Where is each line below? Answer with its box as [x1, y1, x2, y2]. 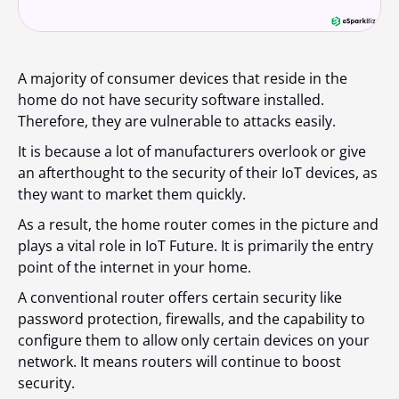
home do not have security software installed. [18, 90, 324, 110]
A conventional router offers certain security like [18, 288, 342, 308]
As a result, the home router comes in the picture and [18, 215, 379, 235]
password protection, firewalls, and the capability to [18, 309, 365, 330]
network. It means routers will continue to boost [18, 352, 341, 372]
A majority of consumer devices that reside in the [18, 69, 347, 89]
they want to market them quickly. [18, 184, 246, 205]
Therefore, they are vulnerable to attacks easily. [18, 111, 336, 132]
